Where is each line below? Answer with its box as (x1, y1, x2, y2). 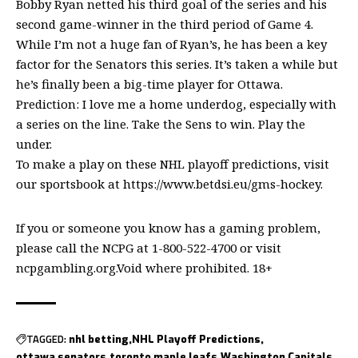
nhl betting (69, 332, 129, 346)
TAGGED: (26, 331, 66, 347)
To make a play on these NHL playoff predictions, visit (16, 155, 329, 172)
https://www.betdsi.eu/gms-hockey (123, 175, 320, 192)
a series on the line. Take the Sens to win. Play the (16, 115, 305, 132)
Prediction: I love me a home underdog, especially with (16, 95, 336, 112)
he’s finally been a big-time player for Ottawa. (16, 75, 283, 92)
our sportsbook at (16, 175, 123, 192)
